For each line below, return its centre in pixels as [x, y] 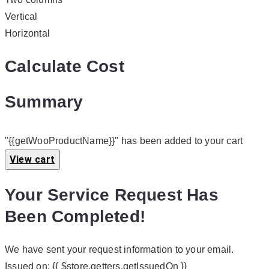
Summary [44, 102]
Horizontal [27, 33]
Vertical [21, 16]
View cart [32, 160]
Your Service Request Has [112, 195]
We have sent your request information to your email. [119, 249]
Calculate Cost [65, 66]
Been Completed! [75, 216]
